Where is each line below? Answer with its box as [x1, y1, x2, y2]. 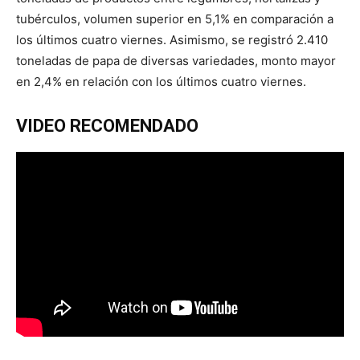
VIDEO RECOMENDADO [16, 115, 198, 136]
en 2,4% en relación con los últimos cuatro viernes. [16, 73, 306, 89]
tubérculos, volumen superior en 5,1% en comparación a [16, 10, 333, 27]
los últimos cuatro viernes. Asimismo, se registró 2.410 [16, 31, 328, 47]
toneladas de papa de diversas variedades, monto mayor [16, 52, 336, 68]
